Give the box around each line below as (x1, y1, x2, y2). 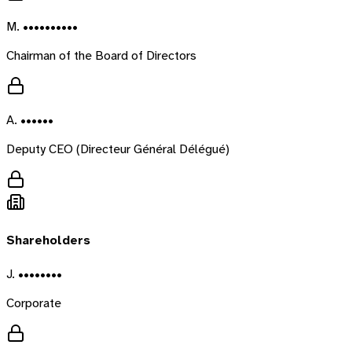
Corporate (6, 294, 61, 311)
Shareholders (6, 232, 90, 249)
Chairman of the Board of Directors (6, 46, 196, 64)
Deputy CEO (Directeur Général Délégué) (6, 140, 229, 157)
